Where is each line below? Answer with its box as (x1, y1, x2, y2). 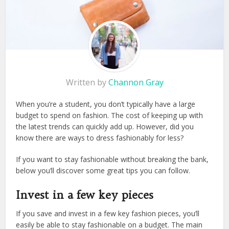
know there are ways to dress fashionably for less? (16, 133, 184, 143)
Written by (65, 77, 108, 88)
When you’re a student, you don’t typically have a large (16, 99, 196, 109)
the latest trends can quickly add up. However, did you (16, 122, 194, 132)
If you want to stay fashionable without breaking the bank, (16, 154, 209, 165)
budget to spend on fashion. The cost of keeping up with (16, 110, 203, 121)
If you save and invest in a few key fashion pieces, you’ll (16, 209, 200, 219)
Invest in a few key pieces (16, 188, 154, 202)
